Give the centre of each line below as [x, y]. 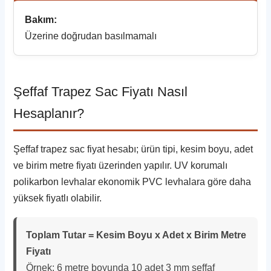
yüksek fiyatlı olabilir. [58, 198]
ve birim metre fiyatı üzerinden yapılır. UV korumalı [121, 165]
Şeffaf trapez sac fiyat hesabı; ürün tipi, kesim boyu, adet [133, 149]
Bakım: [41, 19]
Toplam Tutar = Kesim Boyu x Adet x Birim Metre [136, 235]
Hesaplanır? [49, 113]
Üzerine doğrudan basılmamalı [91, 36]
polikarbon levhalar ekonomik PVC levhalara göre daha [132, 181]
